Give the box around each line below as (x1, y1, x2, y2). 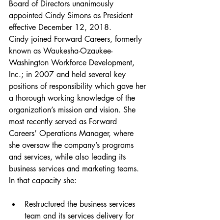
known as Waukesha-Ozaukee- (9, 46, 112, 56)
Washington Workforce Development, (9, 57, 137, 68)
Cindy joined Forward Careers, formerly (9, 34, 144, 44)
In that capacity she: (9, 175, 77, 186)
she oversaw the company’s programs (9, 140, 136, 150)
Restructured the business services (25, 199, 137, 209)
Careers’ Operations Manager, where (9, 128, 136, 138)
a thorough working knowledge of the (9, 93, 137, 103)
